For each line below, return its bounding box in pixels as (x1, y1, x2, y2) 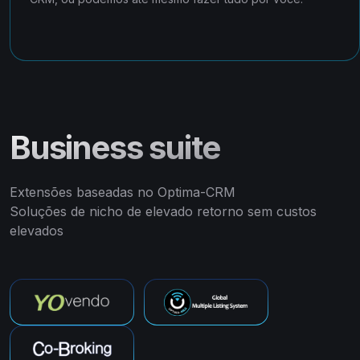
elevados (10, 223, 63, 239)
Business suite (10, 128, 221, 168)
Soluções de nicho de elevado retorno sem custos (10, 203, 317, 220)
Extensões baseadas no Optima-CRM (10, 184, 235, 201)
